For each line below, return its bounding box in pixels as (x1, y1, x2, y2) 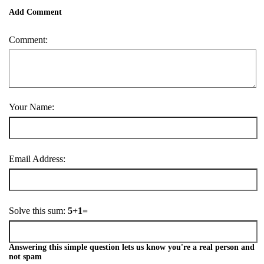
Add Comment (9, 7, 62, 16)
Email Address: (9, 153, 65, 164)
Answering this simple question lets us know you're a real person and (9, 243, 255, 252)
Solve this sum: (9, 205, 68, 216)
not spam (9, 252, 42, 262)
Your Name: (9, 101, 54, 112)
